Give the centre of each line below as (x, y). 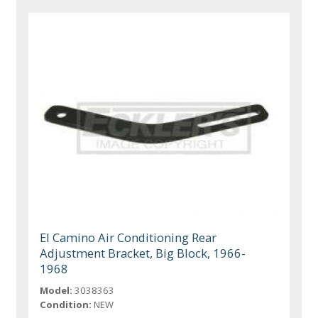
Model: (56, 291)
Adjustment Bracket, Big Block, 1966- (143, 253)
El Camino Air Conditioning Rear (128, 238)
